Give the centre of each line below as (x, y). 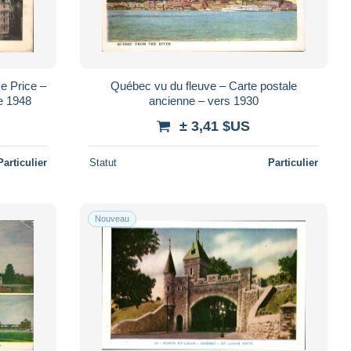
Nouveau (112, 218)
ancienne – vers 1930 (203, 100)
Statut (103, 162)
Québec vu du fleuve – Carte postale (203, 85)
